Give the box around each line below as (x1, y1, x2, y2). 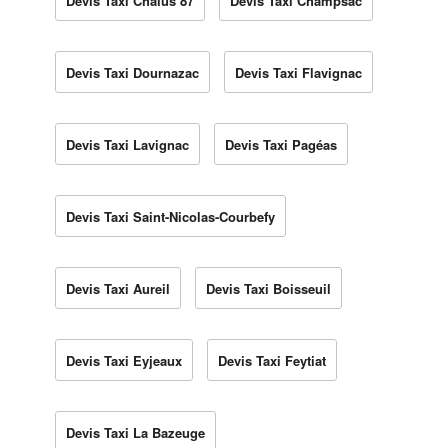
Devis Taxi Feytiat (218, 350, 326, 370)
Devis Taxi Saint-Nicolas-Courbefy (66, 206, 275, 226)
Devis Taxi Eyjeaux (66, 350, 182, 370)
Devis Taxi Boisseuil (206, 278, 331, 298)
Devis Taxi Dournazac (66, 62, 199, 82)
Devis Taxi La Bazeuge (66, 422, 205, 442)
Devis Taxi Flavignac (235, 62, 362, 82)
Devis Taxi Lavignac (66, 134, 189, 154)
